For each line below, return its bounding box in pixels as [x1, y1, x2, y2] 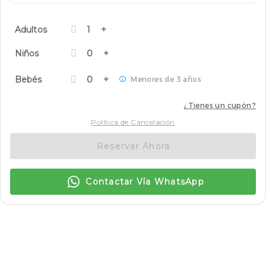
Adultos [15, 24, 47, 35]
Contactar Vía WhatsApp [85, 176, 204, 187]
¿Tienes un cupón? [183, 100, 256, 110]
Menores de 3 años [131, 74, 201, 84]
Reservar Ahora [96, 140, 170, 151]
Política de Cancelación [91, 117, 175, 126]
